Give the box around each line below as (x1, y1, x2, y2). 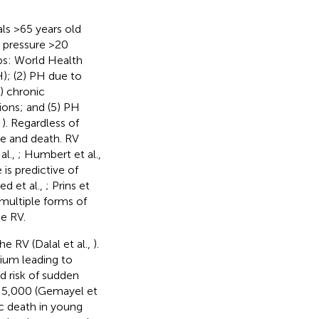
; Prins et (45, 178, 90, 192)
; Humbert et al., (17, 147, 101, 161)
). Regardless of (1, 115, 79, 130)
